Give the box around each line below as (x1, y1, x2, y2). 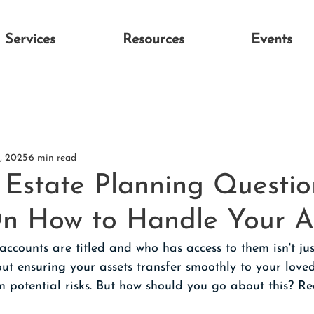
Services (5, 33, 55, 47)
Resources (123, 33, 184, 47)
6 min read (29, 152, 76, 163)
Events (251, 33, 292, 47)
